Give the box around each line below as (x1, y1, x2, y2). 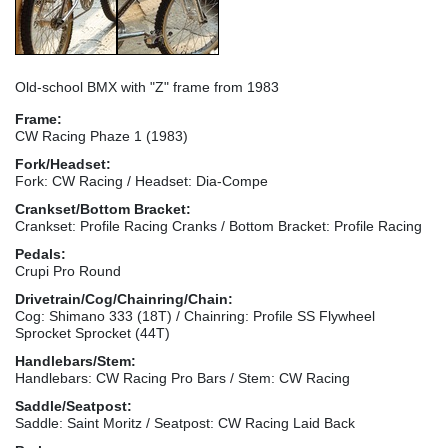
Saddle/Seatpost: (15, 397, 132, 414)
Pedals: (15, 245, 66, 262)
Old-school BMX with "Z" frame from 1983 (15, 78, 279, 95)
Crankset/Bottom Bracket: (15, 200, 191, 217)
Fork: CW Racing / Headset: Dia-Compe (15, 172, 268, 189)
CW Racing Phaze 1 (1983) (15, 127, 188, 144)
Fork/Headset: (15, 155, 111, 172)
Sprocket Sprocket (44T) (15, 324, 170, 341)
